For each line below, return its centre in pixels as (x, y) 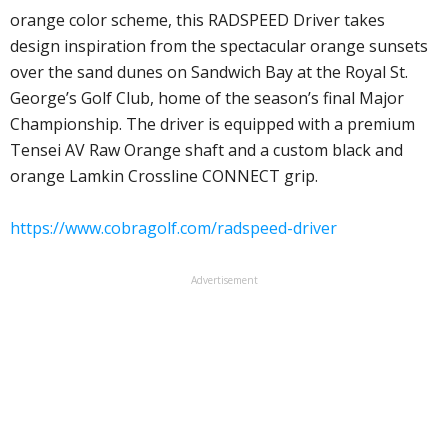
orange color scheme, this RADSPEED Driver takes (197, 20)
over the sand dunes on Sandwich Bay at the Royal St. (209, 72)
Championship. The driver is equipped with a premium (212, 124)
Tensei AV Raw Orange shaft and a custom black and (206, 150)
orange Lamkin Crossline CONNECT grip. (164, 176)
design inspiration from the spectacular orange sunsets (219, 46)
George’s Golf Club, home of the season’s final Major (207, 98)
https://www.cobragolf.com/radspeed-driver (173, 228)
